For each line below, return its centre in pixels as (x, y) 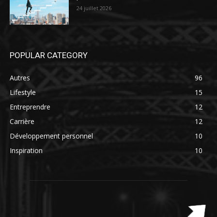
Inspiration (26, 150)
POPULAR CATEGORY (49, 55)
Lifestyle (23, 92)
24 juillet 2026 (94, 8)
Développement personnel (51, 136)
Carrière (22, 121)
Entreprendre (30, 107)
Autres (20, 77)
